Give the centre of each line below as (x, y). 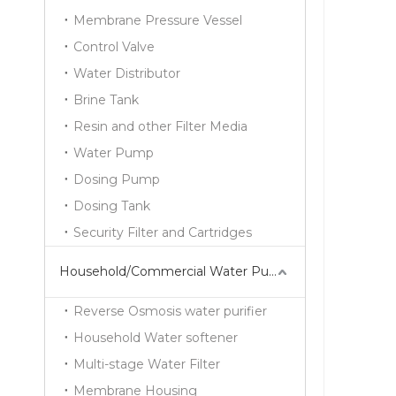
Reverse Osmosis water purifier (170, 311)
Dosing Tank (112, 206)
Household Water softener (156, 338)
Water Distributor (127, 73)
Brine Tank (106, 100)
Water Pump (114, 153)
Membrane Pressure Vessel (158, 20)
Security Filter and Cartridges (163, 232)
